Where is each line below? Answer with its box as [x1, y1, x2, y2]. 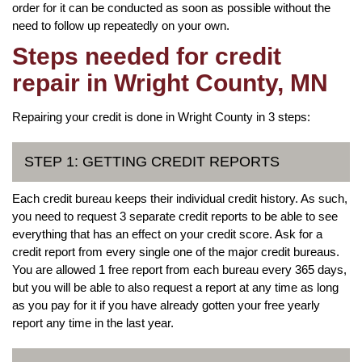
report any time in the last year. [12, 315, 174, 330]
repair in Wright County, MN [12, 69, 328, 96]
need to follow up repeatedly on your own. [12, 18, 229, 32]
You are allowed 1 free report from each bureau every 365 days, [12, 262, 347, 276]
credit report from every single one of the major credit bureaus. [12, 244, 339, 259]
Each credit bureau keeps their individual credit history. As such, [12, 191, 347, 205]
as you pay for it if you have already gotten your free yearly [12, 297, 320, 312]
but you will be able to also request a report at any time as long [12, 280, 339, 294]
